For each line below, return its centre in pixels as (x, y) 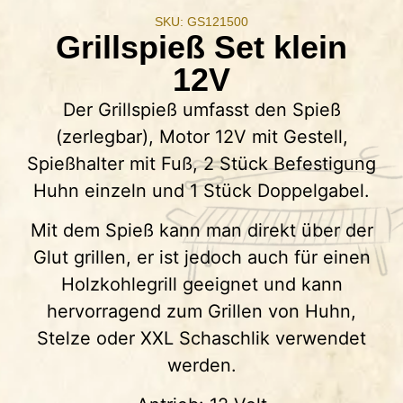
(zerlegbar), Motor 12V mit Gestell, (201, 136)
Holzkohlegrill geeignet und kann (201, 285)
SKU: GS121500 (201, 21)
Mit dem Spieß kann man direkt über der (201, 231)
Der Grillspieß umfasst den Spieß (201, 109)
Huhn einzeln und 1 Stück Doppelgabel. (201, 190)
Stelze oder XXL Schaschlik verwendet (201, 339)
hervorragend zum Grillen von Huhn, (201, 312)
